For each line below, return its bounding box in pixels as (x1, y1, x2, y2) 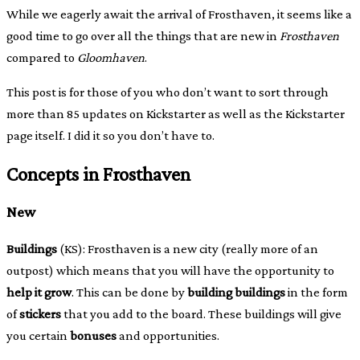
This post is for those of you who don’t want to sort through (6, 84, 329, 100)
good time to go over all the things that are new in (6, 27, 280, 43)
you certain (6, 328, 70, 344)
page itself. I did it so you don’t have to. (6, 128, 215, 144)
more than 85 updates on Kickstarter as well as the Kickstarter (6, 106, 345, 122)
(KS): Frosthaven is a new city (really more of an (57, 241, 318, 257)
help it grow (6, 284, 72, 301)
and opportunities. (117, 328, 219, 344)
